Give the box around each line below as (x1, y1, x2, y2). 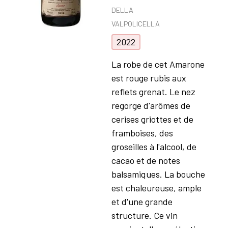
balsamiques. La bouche (111, 168, 205, 180)
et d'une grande (111, 195, 173, 207)
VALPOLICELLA (111, 19, 160, 28)
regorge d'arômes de (111, 99, 190, 111)
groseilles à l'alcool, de (111, 140, 196, 152)
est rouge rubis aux (111, 72, 186, 83)
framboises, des (111, 127, 173, 138)
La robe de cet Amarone (111, 58, 205, 70)
